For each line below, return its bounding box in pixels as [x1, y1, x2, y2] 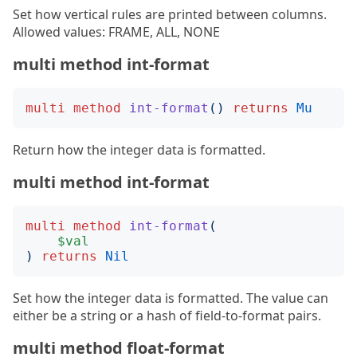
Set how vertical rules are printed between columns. [13, 6, 327, 23]
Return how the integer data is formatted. [13, 141, 265, 159]
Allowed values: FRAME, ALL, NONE [13, 23, 220, 41]
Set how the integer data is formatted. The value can [13, 289, 328, 307]
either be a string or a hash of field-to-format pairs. [13, 307, 321, 324]
